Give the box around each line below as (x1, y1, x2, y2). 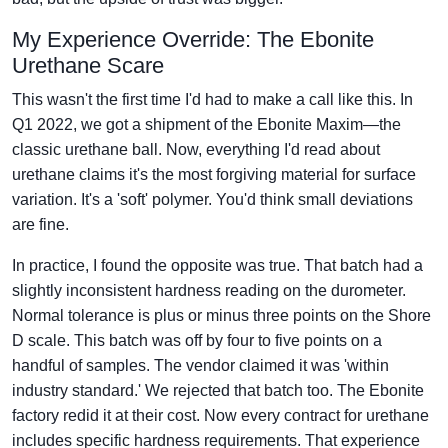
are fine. (12, 216, 69, 234)
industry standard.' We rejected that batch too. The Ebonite (12, 382, 424, 400)
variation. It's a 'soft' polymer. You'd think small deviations (12, 191, 413, 209)
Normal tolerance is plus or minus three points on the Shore (12, 307, 431, 325)
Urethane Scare (12, 53, 164, 79)
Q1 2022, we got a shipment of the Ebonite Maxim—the (12, 116, 401, 134)
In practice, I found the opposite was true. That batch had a (12, 257, 423, 275)
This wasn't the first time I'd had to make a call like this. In (12, 91, 413, 109)
